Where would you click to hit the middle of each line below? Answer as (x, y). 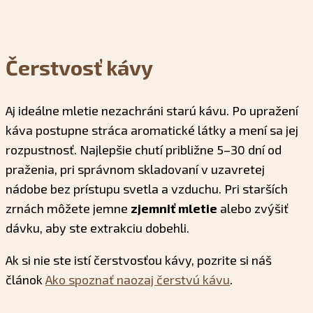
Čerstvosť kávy (79, 67)
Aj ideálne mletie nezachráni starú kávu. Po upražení (152, 111)
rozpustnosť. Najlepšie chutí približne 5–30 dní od (144, 150)
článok (26, 280)
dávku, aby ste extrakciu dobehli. (97, 228)
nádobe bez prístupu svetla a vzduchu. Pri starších (147, 189)
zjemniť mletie (174, 209)
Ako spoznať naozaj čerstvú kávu (138, 280)
